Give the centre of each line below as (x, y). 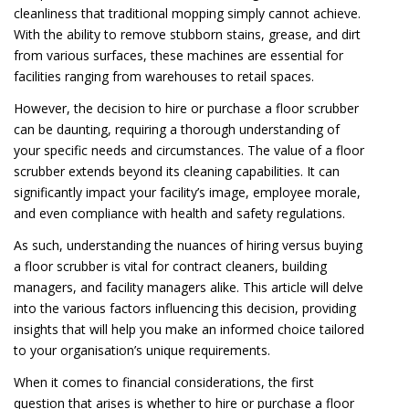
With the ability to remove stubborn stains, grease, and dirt (187, 34)
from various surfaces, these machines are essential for (178, 55)
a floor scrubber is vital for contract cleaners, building (170, 266)
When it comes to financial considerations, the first (164, 382)
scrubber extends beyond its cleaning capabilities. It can (177, 171)
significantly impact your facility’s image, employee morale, (187, 192)
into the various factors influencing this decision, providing (185, 308)
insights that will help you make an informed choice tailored (189, 329)
